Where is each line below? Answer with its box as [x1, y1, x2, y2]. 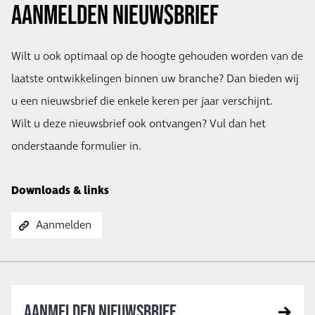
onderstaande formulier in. [11, 139, 141, 154]
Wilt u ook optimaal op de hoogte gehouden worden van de [11, 49, 303, 64]
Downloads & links [11, 182, 109, 198]
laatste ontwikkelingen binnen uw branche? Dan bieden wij [11, 71, 299, 86]
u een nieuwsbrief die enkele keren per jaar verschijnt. [11, 94, 273, 109]
